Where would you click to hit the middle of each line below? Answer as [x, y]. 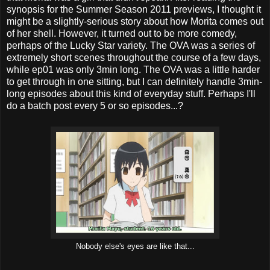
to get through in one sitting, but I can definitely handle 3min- [134, 81]
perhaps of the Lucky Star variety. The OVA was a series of [131, 45]
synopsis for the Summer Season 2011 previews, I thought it [134, 9]
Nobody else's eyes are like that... [135, 246]
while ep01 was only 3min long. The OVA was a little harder [133, 69]
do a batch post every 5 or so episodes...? [95, 105]
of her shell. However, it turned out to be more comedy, [122, 33]
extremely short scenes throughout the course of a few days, [134, 57]
